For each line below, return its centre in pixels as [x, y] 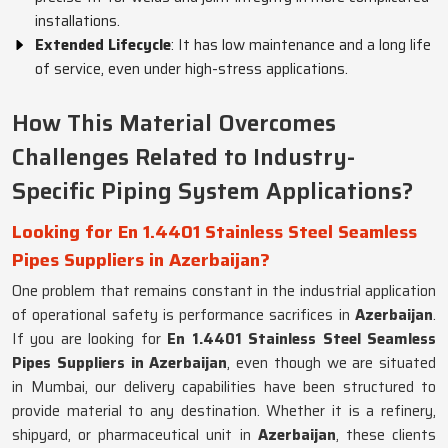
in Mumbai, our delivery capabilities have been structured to [224, 387]
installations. [77, 21]
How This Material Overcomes [174, 123]
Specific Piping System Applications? [212, 191]
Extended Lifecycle [103, 45]
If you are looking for [90, 339]
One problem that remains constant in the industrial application [224, 291]
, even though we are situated [331, 363]
